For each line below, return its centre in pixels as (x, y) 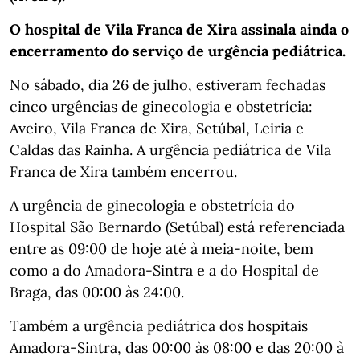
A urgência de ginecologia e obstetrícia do (152, 205)
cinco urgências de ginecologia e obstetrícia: (161, 106)
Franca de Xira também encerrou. (123, 171)
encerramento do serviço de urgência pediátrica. (178, 51)
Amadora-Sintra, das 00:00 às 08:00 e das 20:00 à (177, 347)
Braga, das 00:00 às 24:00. (97, 292)
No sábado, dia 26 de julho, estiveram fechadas (168, 84)
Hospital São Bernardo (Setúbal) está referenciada (177, 227)
